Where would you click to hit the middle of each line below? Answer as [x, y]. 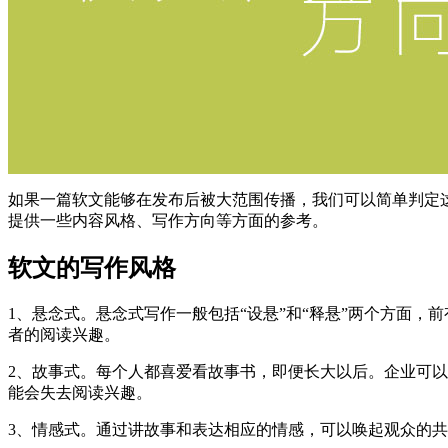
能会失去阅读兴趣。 [80, 392]
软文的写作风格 [92, 267]
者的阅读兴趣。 [64, 334]
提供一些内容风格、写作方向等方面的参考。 [168, 220]
